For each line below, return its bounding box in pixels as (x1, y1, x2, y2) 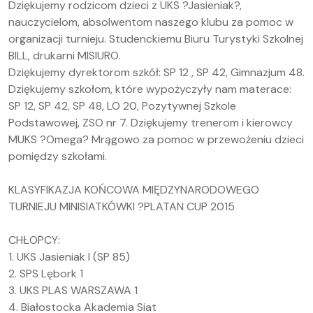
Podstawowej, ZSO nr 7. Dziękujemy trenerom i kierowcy (8, 115, 293, 130)
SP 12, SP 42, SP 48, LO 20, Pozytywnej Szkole (8, 99, 236, 113)
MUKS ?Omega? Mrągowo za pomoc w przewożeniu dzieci (8, 132, 304, 147)
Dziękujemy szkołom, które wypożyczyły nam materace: (8, 82, 291, 96)
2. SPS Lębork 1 (8, 266, 83, 281)
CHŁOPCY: (8, 233, 60, 247)
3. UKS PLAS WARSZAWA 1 (8, 283, 138, 298)
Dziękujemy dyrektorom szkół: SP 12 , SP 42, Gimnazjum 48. (8, 65, 305, 80)
